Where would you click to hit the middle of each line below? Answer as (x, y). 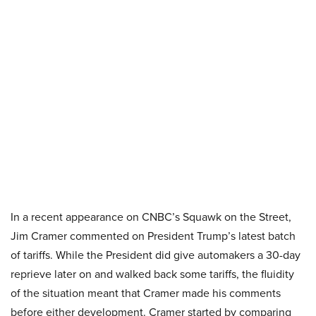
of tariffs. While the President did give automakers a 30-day (156, 255)
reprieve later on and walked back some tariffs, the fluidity (152, 274)
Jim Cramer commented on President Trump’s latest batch (153, 236)
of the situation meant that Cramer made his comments (146, 293)
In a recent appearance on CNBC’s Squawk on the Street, (151, 217)
